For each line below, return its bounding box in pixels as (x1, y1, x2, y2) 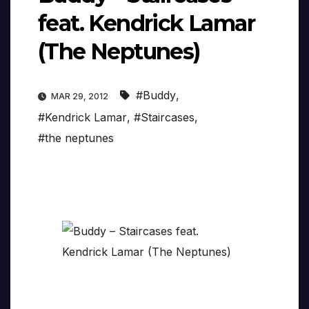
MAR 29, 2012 (49, 91, 110, 102)
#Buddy (136, 88, 176, 103)
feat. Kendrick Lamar (38, 10, 255, 37)
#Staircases (134, 110, 195, 125)
